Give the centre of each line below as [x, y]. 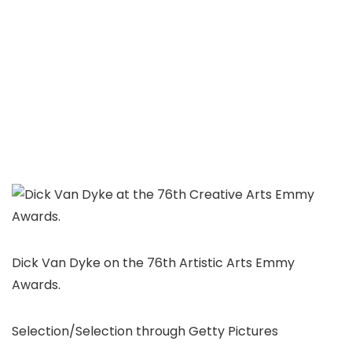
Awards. [36, 285]
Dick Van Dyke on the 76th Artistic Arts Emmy [153, 263]
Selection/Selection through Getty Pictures [145, 331]
